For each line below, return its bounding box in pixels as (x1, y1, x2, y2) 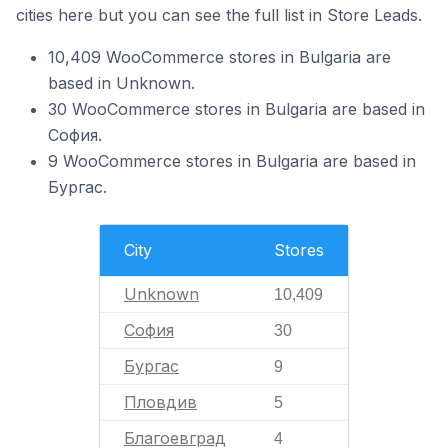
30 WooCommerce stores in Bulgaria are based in (48, 99, 425, 119)
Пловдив (124, 392, 197, 412)
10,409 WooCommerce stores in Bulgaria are (48, 47, 391, 67)
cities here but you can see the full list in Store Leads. (16, 5, 422, 25)
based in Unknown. (48, 73, 195, 93)
